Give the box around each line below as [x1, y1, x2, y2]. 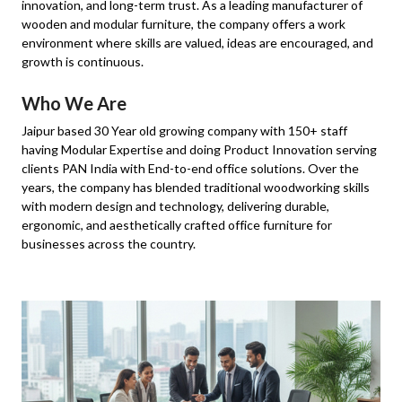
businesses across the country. [22, 236, 196, 252]
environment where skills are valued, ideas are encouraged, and [22, 35, 373, 51]
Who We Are [22, 92, 127, 115]
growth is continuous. [22, 54, 144, 70]
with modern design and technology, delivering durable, [22, 198, 329, 214]
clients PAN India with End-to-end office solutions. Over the [22, 161, 359, 177]
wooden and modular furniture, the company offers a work [22, 16, 345, 32]
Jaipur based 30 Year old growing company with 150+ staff [22, 123, 347, 139]
